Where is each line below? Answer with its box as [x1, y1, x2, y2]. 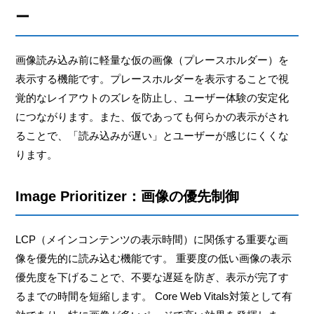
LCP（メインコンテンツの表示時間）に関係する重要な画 [15, 233, 289, 245]
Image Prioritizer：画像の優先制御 [15, 188, 240, 204]
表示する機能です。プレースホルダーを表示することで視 [15, 72, 289, 85]
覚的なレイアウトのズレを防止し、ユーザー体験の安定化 [15, 91, 289, 104]
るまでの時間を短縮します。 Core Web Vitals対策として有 [15, 289, 293, 302]
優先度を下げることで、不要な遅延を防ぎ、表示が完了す [15, 271, 289, 283]
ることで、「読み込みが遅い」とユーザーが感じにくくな [15, 129, 289, 142]
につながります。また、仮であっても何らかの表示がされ [15, 110, 289, 123]
